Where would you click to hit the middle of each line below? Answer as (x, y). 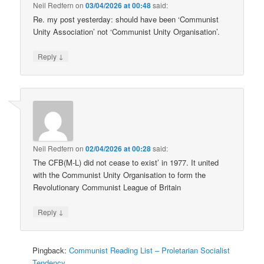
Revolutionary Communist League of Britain (107, 187)
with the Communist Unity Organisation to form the (120, 175)
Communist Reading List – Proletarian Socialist (150, 250)
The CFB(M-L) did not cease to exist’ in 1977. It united (126, 163)
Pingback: (51, 250)
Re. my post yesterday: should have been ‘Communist (126, 19)
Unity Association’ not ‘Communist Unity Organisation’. (127, 31)
